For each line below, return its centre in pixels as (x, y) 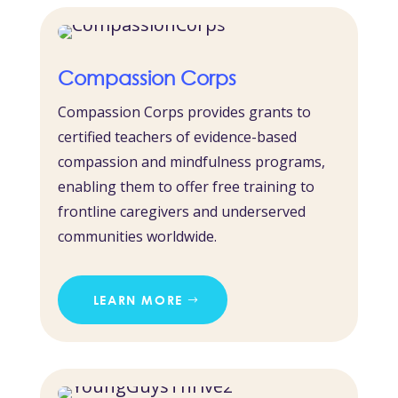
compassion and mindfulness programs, (191, 162)
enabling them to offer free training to (186, 187)
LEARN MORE (138, 300)
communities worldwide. (137, 237)
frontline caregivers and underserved (181, 212)
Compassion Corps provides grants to (184, 112)
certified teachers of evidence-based (177, 137)
